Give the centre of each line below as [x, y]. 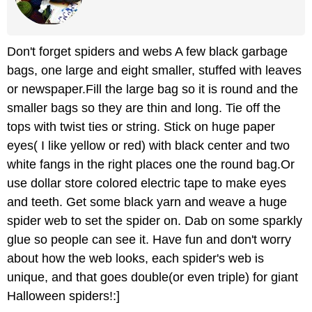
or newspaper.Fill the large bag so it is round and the [153, 89]
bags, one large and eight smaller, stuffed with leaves [154, 71]
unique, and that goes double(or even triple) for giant [153, 278]
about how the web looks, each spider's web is [135, 259]
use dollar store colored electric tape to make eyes [147, 184]
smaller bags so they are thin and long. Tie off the [144, 108]
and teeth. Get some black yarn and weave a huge [147, 202]
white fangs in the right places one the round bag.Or [151, 165]
